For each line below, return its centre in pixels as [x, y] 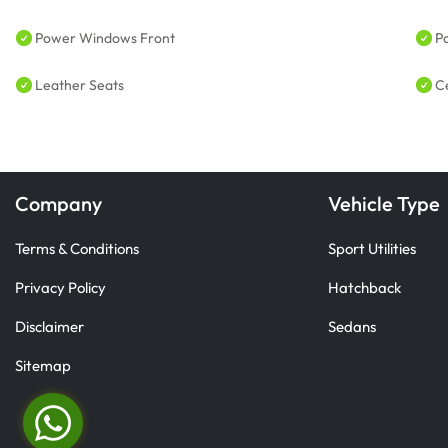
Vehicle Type [383, 203]
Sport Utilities [371, 248]
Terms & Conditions [77, 248]
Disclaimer [49, 326]
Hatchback [364, 287]
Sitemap [43, 365]
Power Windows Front [105, 38]
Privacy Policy [60, 287]
